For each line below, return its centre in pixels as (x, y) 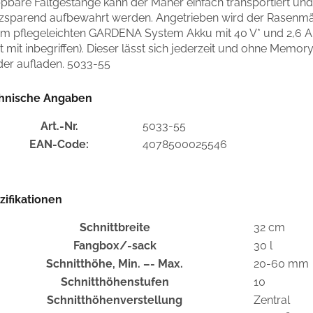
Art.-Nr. (59, 126)
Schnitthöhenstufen (115, 282)
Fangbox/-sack (115, 246)
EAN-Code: (59, 145)
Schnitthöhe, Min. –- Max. (115, 264)
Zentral (272, 300)
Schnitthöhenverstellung (115, 300)
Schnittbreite (115, 228)
